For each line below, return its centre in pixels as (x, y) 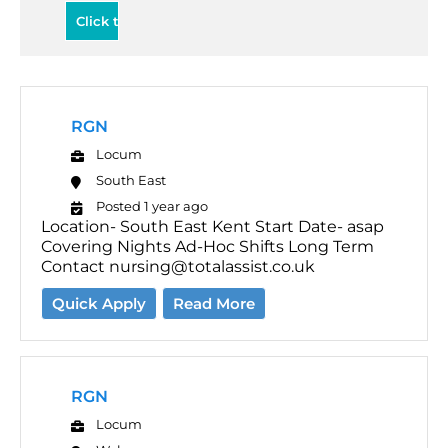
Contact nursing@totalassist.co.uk (178, 266)
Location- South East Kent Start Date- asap (212, 226)
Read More (214, 303)
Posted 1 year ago (152, 205)
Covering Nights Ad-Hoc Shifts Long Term (207, 246)
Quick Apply (99, 303)
